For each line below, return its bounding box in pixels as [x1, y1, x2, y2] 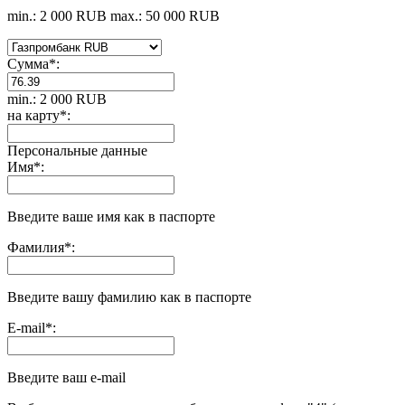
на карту [7, 108, 60, 124]
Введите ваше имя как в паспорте [7, 209, 215, 225]
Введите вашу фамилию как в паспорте [7, 289, 251, 306]
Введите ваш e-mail [7, 370, 126, 386]
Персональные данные [7, 143, 147, 159]
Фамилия [7, 240, 64, 256]
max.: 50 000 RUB [110, 8, 220, 24]
